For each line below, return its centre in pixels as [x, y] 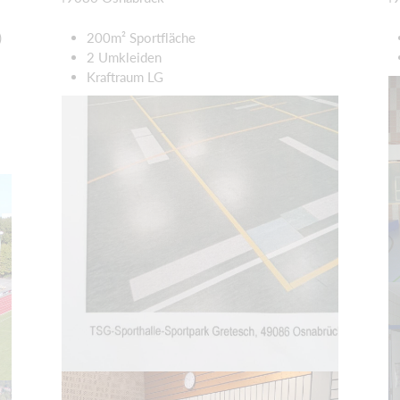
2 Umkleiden [125, 57]
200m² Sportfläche [142, 37]
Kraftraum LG [125, 76]
